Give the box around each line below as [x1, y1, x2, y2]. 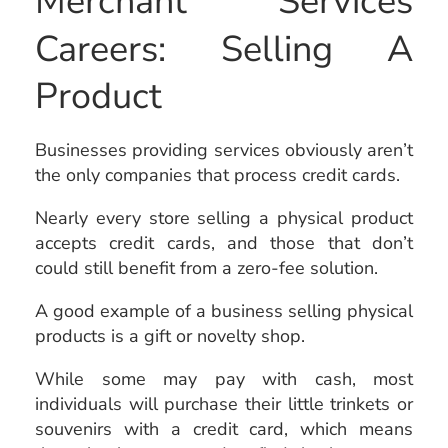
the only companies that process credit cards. [35, 162, 400, 187]
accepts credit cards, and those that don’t [35, 230, 413, 255]
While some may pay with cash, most [35, 366, 413, 391]
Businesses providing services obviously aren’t [35, 137, 413, 162]
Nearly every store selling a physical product [35, 205, 413, 230]
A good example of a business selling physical [35, 298, 413, 323]
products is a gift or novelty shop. [35, 323, 305, 348]
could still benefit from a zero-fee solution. [35, 255, 378, 280]
